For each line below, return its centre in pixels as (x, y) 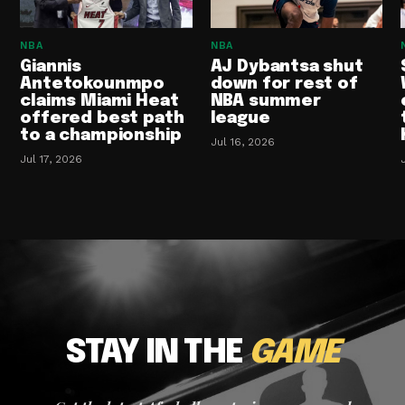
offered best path (102, 119)
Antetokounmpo (93, 85)
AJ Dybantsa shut (287, 67)
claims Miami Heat (99, 102)
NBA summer (265, 102)
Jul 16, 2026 (242, 142)
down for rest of (284, 85)
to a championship (101, 136)
